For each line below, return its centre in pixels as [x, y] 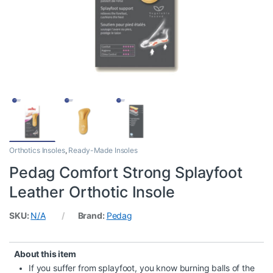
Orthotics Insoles [37, 151]
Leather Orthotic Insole [92, 192]
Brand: [92, 216]
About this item [45, 254]
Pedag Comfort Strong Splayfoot [126, 173]
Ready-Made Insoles [103, 151]
